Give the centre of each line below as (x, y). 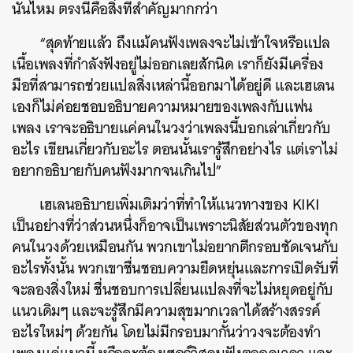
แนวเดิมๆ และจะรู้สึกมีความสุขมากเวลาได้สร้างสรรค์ (166, 311)
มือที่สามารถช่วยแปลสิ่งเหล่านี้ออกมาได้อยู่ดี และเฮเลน (173, 86)
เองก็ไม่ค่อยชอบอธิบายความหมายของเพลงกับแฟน (163, 107)
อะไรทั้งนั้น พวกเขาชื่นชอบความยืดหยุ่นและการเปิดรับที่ (175, 269)
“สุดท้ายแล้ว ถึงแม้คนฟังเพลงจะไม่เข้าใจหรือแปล (185, 43)
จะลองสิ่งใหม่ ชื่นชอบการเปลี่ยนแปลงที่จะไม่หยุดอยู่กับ (173, 290)
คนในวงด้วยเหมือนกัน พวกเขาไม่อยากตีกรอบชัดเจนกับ (175, 247)
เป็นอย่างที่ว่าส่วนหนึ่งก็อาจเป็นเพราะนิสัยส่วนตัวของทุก (175, 226)
